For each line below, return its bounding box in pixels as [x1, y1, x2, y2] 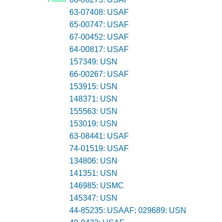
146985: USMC [69, 181, 124, 190]
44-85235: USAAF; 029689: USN [69, 206, 186, 215]
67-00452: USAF [69, 33, 129, 41]
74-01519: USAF [69, 144, 129, 153]
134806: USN [69, 157, 117, 165]
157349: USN [69, 57, 117, 66]
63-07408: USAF [69, 8, 129, 16]
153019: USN [69, 119, 117, 128]
